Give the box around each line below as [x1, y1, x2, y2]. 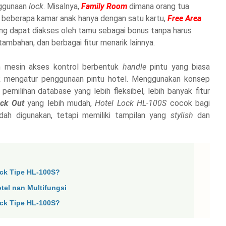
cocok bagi [166, 98, 210, 108]
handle [122, 62, 150, 72]
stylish [170, 110, 198, 121]
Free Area [167, 14, 201, 24]
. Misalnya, [43, 2, 81, 12]
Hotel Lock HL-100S [95, 98, 167, 108]
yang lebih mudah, [24, 98, 95, 108]
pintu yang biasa [150, 62, 210, 72]
